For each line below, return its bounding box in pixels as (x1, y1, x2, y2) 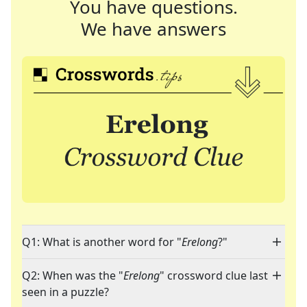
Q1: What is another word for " (22, 234, 182, 250)
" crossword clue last (160, 268, 268, 284)
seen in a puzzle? (22, 284, 109, 300)
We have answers (81, 16, 226, 41)
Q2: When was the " (22, 268, 123, 284)
